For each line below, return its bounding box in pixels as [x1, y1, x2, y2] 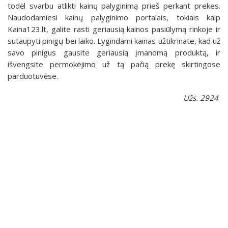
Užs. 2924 [183, 92, 218, 103]
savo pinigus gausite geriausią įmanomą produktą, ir [8, 47, 220, 58]
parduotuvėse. [8, 70, 58, 81]
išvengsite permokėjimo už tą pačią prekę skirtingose [8, 59, 220, 69]
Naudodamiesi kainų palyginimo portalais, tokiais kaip [8, 12, 220, 22]
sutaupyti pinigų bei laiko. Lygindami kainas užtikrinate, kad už [8, 35, 220, 46]
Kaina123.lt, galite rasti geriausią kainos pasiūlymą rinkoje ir [8, 23, 220, 34]
